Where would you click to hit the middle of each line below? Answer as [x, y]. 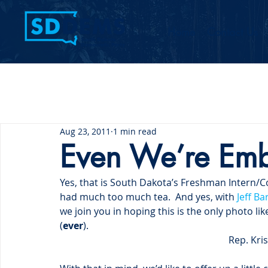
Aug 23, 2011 [85, 131]
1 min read [135, 131]
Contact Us [232, 32]
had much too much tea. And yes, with [148, 197]
